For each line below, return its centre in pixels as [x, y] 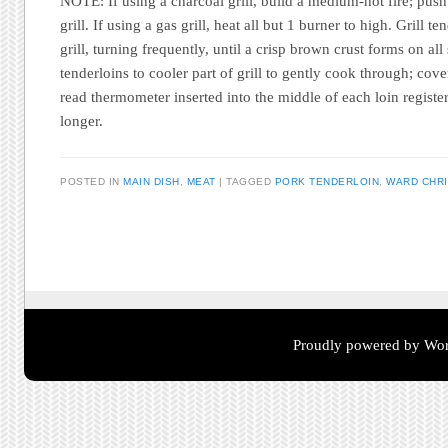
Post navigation [148, 256]
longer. [82, 120]
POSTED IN [92, 182]
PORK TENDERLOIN [327, 182]
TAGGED [250, 182]
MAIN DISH [151, 182]
